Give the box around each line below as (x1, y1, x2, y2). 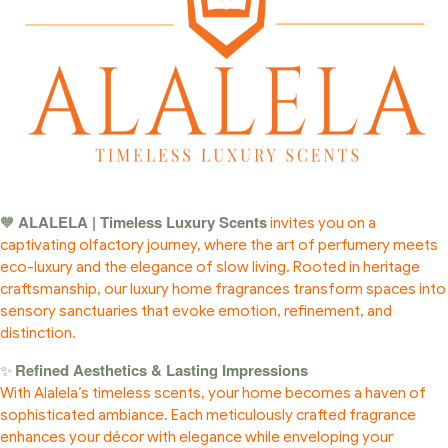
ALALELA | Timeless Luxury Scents (18, 211, 267, 234)
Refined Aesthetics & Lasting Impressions (15, 359, 308, 382)
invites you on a (270, 214, 376, 233)
